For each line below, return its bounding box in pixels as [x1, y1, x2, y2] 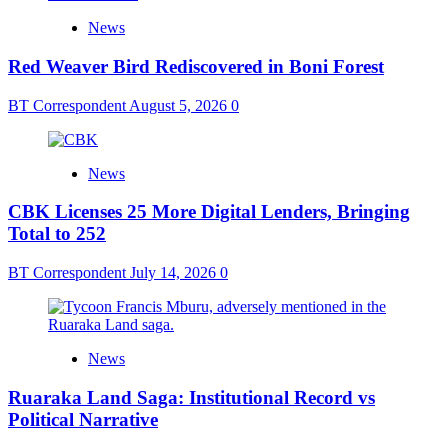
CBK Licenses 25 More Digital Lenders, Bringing [8, 201, 410, 223]
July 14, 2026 [130, 264, 220, 282]
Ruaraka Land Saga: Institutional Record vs [8, 386, 375, 408]
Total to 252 [8, 223, 106, 245]
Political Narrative [8, 408, 158, 430]
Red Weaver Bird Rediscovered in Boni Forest [8, 55, 384, 77]
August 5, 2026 [129, 96, 231, 114]
